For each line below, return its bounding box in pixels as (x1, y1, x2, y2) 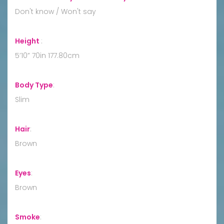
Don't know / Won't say (15, 6, 96, 16)
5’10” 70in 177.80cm (15, 50, 79, 60)
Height (15, 35, 41, 46)
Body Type (15, 79, 53, 90)
